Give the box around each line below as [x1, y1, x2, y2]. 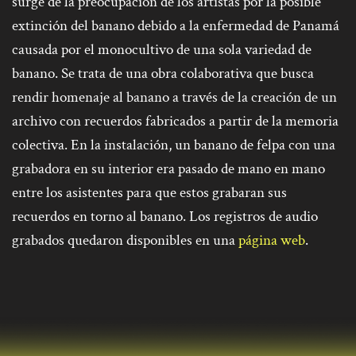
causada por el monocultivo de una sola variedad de [12, 40, 311, 60]
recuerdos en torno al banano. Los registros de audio [12, 207, 318, 227]
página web [238, 230, 305, 251]
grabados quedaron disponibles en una [12, 230, 238, 251]
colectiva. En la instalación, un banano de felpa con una [12, 135, 335, 156]
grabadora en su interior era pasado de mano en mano [12, 159, 325, 180]
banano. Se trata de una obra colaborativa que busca [12, 64, 314, 84]
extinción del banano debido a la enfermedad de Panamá [12, 16, 339, 37]
